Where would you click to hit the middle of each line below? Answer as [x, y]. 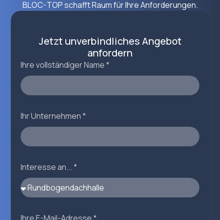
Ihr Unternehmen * [54, 116]
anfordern [110, 53]
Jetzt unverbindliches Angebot [110, 41]
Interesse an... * [49, 167]
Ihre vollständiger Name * [65, 65]
